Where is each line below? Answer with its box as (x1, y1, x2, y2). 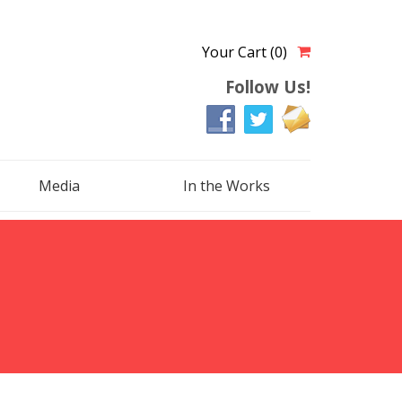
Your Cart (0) (202, 42, 288, 62)
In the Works (182, 176, 270, 196)
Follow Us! (225, 75, 310, 98)
